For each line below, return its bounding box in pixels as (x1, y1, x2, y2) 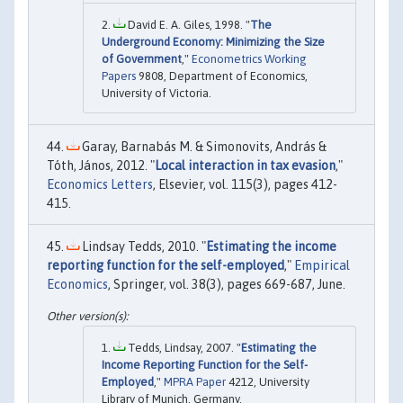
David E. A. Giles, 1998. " (125, 17, 250, 31)
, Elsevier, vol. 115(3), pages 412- (153, 176, 337, 192)
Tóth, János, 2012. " (47, 157, 155, 173)
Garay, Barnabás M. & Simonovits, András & (79, 139, 327, 154)
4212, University (226, 375, 309, 390)
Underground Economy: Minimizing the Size (102, 34, 325, 49)
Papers (102, 68, 136, 83)
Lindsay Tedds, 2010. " (79, 238, 206, 254)
